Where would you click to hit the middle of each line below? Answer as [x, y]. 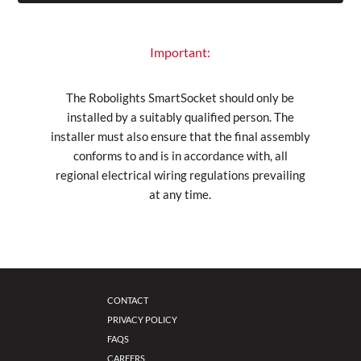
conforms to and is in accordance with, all [180, 155]
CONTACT [128, 300]
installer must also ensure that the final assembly [180, 136]
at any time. [180, 194]
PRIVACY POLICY [143, 320]
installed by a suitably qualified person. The [180, 116]
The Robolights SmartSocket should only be [180, 97]
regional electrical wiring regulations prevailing [180, 174]
